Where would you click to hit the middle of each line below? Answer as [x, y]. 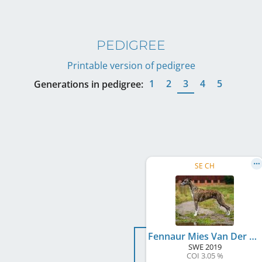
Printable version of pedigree [131, 65]
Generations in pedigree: [89, 84]
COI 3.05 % [205, 255]
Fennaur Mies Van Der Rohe [253, 236]
